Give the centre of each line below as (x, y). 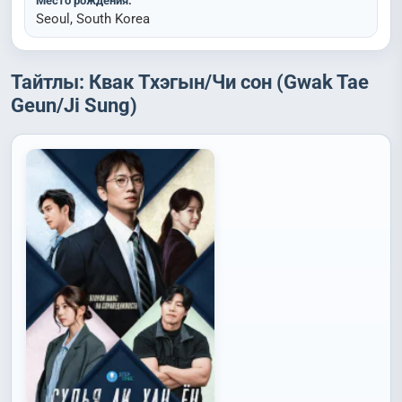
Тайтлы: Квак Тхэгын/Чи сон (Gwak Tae (190, 82)
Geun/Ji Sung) (74, 105)
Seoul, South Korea (93, 19)
